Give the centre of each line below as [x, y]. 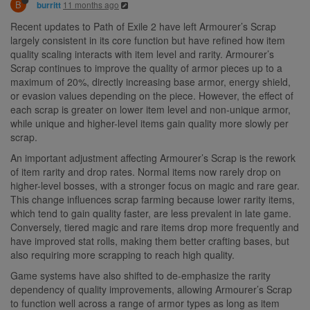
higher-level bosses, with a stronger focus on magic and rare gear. [155, 185]
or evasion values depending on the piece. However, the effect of [152, 95]
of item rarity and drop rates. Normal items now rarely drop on [146, 171]
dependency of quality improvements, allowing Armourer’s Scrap [151, 289]
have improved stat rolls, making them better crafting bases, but [150, 240]
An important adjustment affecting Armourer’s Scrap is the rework [153, 157]
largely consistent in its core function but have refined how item [148, 40]
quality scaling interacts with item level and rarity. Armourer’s [142, 54]
